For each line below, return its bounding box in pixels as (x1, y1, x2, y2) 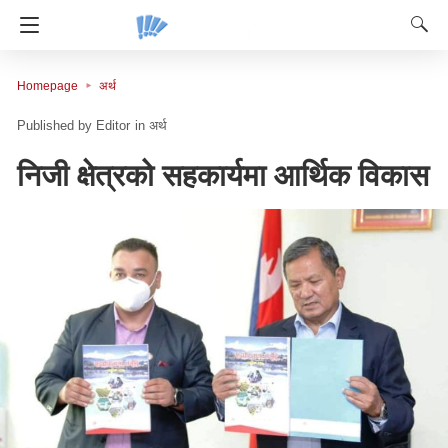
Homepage (17, 79, 78, 93)
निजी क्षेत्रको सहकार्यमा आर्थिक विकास (17, 159, 429, 193)
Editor (96, 118, 130, 134)
